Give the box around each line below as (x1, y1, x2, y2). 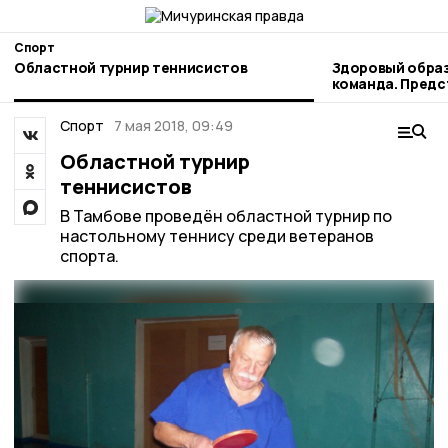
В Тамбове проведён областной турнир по (59, 205, 392, 227)
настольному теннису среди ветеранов (59, 225, 374, 247)
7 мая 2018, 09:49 (114, 116, 233, 135)
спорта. (59, 245, 119, 267)
